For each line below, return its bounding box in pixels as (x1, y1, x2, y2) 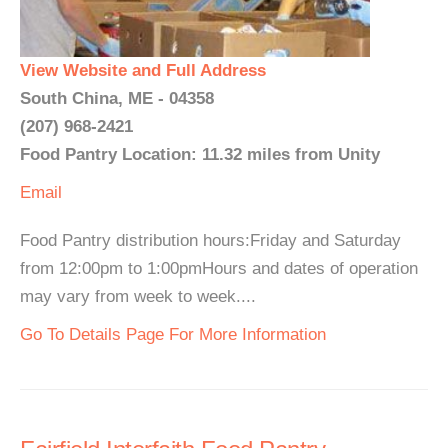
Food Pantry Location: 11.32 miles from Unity (20, 145, 380, 164)
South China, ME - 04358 (20, 89, 214, 108)
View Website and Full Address (20, 61, 266, 80)
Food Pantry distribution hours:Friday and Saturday (20, 231, 401, 250)
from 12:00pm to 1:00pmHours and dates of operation (20, 259, 418, 278)
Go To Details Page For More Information (20, 325, 326, 344)
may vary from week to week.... (20, 287, 256, 306)
